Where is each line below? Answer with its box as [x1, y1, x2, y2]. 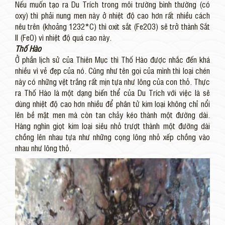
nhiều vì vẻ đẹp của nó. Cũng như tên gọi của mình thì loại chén [15, 65, 210, 76]
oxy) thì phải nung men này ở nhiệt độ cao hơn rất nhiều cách [15, 10, 210, 21]
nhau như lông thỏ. [15, 142, 71, 154]
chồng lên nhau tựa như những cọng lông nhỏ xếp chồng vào [15, 131, 210, 143]
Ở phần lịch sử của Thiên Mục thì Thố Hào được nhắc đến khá [15, 54, 210, 65]
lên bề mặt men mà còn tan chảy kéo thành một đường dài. [15, 109, 210, 121]
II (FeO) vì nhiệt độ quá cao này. [15, 32, 111, 43]
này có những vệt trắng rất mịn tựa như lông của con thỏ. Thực [15, 76, 210, 87]
